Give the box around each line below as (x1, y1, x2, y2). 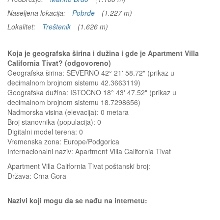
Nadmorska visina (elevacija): (7, 107, 101, 117)
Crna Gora (33, 171, 66, 181)
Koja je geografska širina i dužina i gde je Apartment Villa (7, 48, 199, 58)
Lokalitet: (7, 22, 37, 31)
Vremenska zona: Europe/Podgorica (7, 137, 119, 146)
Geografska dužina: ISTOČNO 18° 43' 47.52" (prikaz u (7, 87, 176, 97)
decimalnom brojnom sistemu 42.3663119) (7, 78, 140, 87)
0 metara (101, 107, 129, 117)
